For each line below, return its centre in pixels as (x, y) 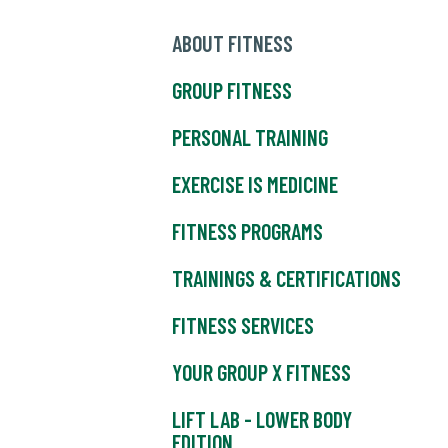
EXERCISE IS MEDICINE (255, 184)
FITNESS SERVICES (243, 325)
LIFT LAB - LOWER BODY (262, 419)
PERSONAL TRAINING (250, 137)
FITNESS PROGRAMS (247, 231)
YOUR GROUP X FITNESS (261, 372)
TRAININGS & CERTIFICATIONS (286, 278)
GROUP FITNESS (232, 90)
